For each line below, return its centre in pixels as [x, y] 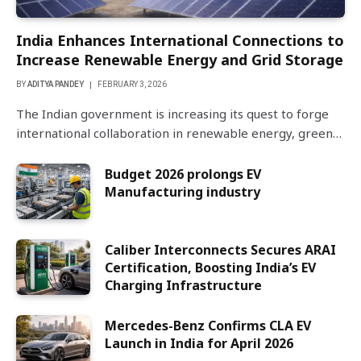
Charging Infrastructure [183, 285]
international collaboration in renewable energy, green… [179, 133]
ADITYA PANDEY [56, 84]
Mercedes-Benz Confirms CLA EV [208, 325]
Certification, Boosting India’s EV [210, 267]
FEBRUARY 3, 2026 [132, 84]
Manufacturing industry [183, 191]
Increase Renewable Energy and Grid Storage [180, 59]
